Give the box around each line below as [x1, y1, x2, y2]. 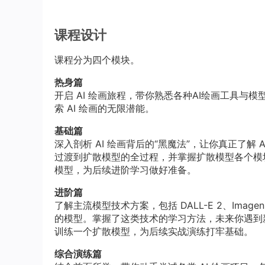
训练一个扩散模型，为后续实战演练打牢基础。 [54, 225, 253, 237]
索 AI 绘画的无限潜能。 [54, 102, 154, 114]
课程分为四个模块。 [54, 53, 140, 66]
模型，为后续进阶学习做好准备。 [54, 163, 196, 176]
